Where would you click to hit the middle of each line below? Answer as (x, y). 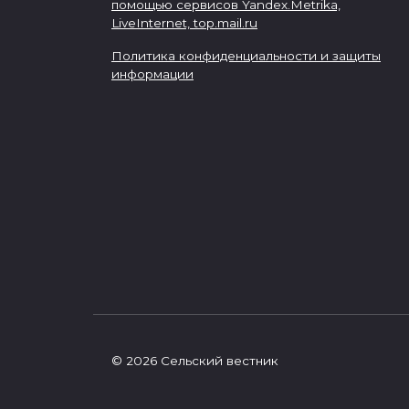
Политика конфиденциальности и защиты (246, 55)
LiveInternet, (152, 22)
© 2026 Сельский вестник (195, 361)
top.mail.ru (225, 22)
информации (152, 73)
